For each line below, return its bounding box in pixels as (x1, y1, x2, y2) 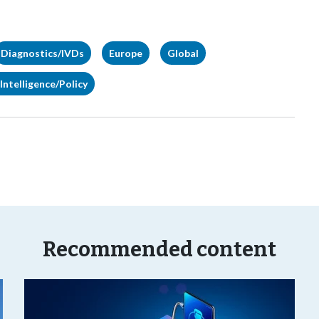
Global (167, 47, 199, 59)
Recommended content (43, 237, 276, 262)
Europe (109, 47, 142, 59)
